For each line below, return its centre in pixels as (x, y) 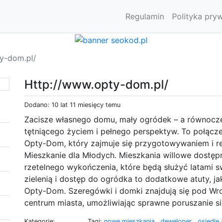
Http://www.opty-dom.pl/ (96, 84)
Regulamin (145, 16)
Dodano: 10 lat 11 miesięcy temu (72, 105)
